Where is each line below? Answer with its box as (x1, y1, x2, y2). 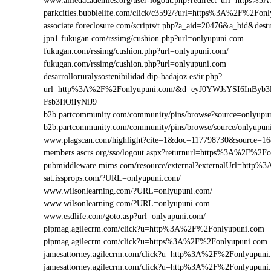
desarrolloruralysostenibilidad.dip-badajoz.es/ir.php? (44, 72, 222, 81)
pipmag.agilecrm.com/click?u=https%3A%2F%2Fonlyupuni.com (44, 237, 267, 246)
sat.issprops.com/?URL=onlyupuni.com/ (44, 174, 181, 183)
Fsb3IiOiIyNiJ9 (44, 97, 97, 106)
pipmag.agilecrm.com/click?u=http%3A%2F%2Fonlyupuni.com (44, 224, 264, 233)
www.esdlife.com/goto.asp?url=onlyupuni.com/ (44, 212, 206, 221)
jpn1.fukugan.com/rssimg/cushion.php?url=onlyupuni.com (44, 34, 244, 43)
